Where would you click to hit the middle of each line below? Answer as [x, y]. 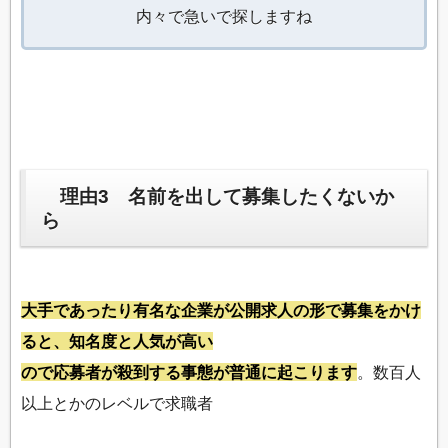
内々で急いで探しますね [224, 16]
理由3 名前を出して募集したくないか [217, 196]
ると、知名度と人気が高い [117, 341]
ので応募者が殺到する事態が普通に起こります [189, 372]
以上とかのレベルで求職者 [117, 403]
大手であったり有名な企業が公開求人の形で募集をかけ [221, 310]
